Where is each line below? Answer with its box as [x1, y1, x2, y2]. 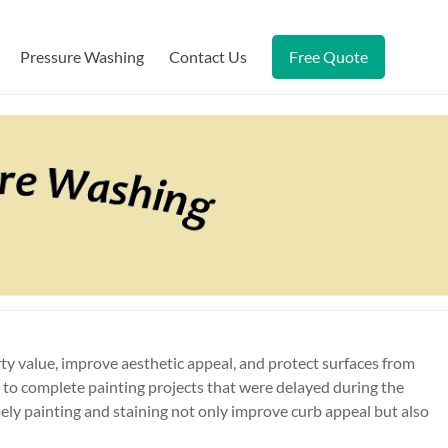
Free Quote [289, 47, 368, 66]
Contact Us [169, 47, 247, 66]
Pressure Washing [20, 47, 144, 66]
